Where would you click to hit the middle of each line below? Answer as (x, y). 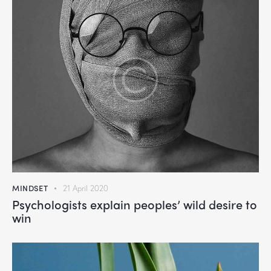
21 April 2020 (85, 188)
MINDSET (30, 188)
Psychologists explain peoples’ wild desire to (135, 204)
